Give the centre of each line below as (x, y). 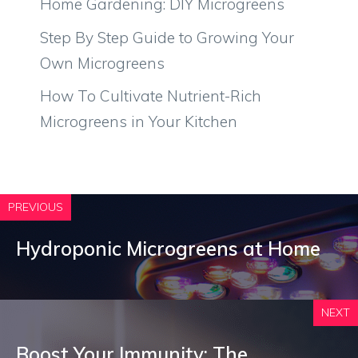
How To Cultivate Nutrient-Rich (151, 96)
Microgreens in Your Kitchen (139, 121)
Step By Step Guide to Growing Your (167, 37)
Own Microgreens (102, 63)
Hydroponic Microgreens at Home (168, 249)
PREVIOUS (36, 207)
